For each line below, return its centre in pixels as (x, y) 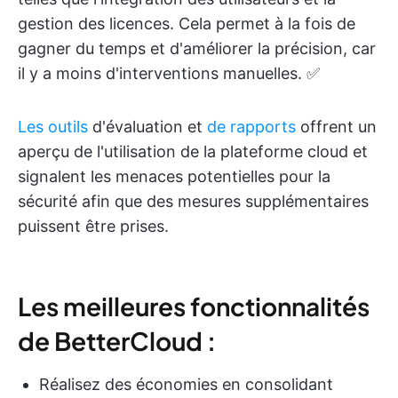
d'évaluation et (147, 126)
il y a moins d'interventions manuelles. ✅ (169, 73)
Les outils (53, 126)
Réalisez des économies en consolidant (186, 384)
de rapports (251, 126)
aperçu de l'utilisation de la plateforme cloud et (193, 151)
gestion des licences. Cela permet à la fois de (187, 23)
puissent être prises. (93, 226)
